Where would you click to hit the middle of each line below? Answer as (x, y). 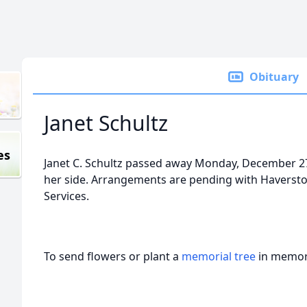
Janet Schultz (106, 123)
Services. (66, 196)
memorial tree (219, 256)
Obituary (274, 77)
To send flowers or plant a (113, 256)
